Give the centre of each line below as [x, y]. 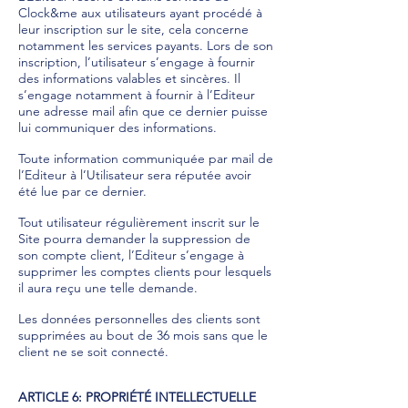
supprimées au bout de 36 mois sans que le [143, 335]
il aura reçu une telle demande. [110, 288]
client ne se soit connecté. [93, 352]
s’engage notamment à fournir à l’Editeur [137, 95]
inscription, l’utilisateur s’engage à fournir [137, 62]
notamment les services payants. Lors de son [146, 46]
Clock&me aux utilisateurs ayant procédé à [140, 13]
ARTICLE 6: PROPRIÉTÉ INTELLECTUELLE [137, 397]
